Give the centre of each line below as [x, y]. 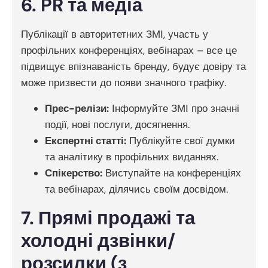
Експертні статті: [86, 141]
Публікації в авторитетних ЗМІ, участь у [115, 34]
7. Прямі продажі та [108, 218]
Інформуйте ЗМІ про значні [174, 109]
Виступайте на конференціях [172, 173]
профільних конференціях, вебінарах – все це [129, 51]
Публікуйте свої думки [181, 141]
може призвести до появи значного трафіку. [124, 83]
